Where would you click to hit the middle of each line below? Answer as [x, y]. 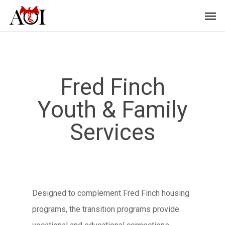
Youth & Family [113, 110]
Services [113, 132]
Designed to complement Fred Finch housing [111, 193]
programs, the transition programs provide [106, 209]
